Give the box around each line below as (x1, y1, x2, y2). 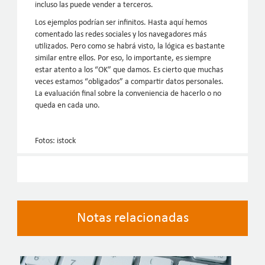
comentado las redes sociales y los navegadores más (35, 30, 207, 40)
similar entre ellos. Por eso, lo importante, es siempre (35, 54, 212, 63)
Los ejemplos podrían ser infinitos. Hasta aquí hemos (35, 18, 208, 28)
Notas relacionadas (76, 211, 189, 225)
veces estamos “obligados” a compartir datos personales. (35, 77, 224, 87)
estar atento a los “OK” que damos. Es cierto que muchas (35, 66, 224, 75)
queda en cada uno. (35, 101, 101, 111)
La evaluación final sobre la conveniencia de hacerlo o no (35, 89, 222, 99)
